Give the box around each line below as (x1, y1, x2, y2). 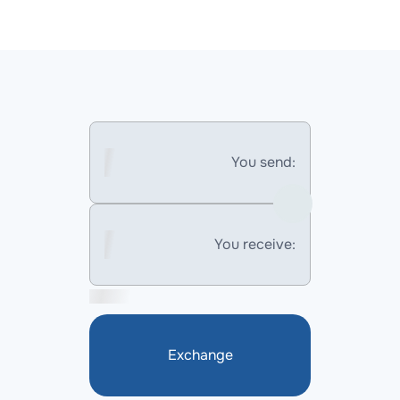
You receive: (214, 235, 296, 254)
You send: (231, 153, 296, 171)
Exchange (167, 346, 233, 364)
